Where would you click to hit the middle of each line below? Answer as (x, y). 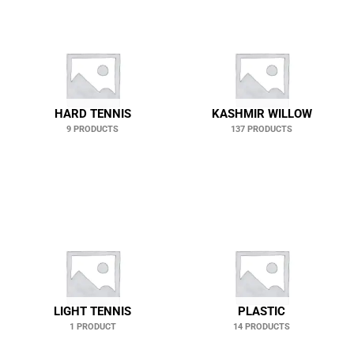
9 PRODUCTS (92, 129)
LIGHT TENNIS (92, 312)
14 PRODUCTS (262, 327)
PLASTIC (262, 312)
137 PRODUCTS (262, 129)
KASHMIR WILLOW (262, 114)
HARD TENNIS (92, 114)
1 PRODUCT (92, 327)
